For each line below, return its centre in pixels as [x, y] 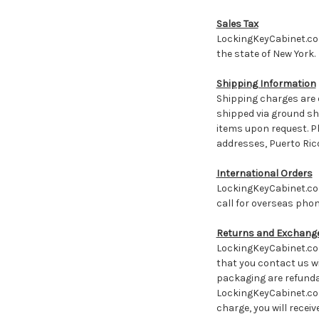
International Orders [264, 173]
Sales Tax [237, 23]
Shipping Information [266, 83]
